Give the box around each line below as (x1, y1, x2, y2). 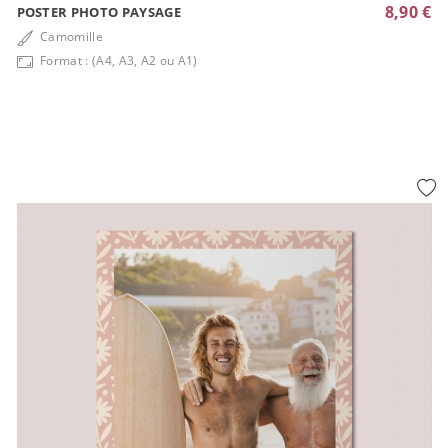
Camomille (36, 28, 104, 46)
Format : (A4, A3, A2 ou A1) (36, 52, 198, 70)
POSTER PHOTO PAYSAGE (16, 2, 181, 21)
